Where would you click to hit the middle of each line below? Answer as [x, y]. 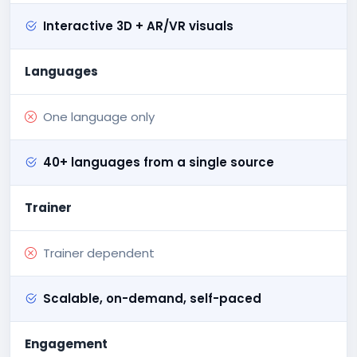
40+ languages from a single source [159, 162]
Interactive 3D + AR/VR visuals [138, 25]
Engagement [66, 343]
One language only [99, 116]
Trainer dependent [99, 253]
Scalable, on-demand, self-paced [152, 298]
